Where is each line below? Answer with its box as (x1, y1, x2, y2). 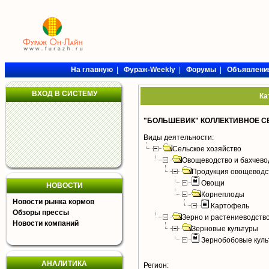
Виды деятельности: (144, 133, 214, 142)
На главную (70, 65, 113, 74)
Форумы (186, 65, 216, 74)
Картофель (211, 202, 249, 210)
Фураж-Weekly (123, 65, 175, 74)
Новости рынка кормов (13, 198, 94, 206)
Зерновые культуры (192, 225, 258, 233)
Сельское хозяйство (172, 145, 241, 153)
